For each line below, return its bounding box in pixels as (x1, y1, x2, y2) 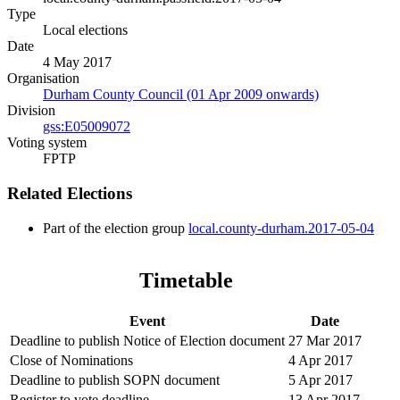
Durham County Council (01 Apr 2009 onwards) (43, 87, 319, 103)
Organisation (7, 71, 79, 87)
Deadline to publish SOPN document (10, 371, 220, 387)
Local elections (43, 22, 128, 38)
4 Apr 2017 (288, 352, 353, 368)
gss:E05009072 (43, 119, 130, 135)
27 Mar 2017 (288, 332, 362, 348)
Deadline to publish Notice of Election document (10, 332, 285, 348)
